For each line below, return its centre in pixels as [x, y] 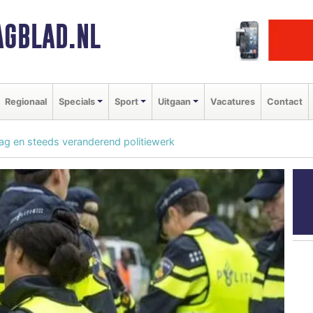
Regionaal [26, 101]
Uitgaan [174, 101]
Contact [284, 101]
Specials [77, 101]
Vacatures [232, 101]
